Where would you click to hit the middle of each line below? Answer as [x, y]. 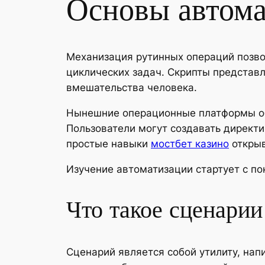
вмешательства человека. [132, 88]
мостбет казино [190, 144]
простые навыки [109, 144]
